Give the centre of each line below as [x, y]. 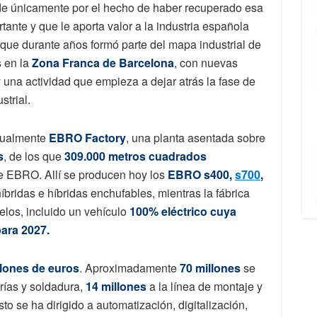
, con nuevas [206, 63]
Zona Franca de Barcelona [103, 63]
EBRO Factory [87, 138]
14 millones [116, 287]
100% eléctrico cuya [183, 212]
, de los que [34, 156]
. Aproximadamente [129, 268]
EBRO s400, [201, 175]
